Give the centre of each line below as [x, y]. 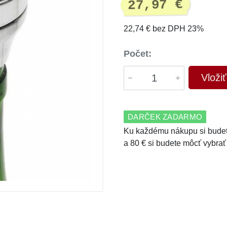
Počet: [138, 54]
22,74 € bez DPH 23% [164, 29]
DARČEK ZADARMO [165, 117]
